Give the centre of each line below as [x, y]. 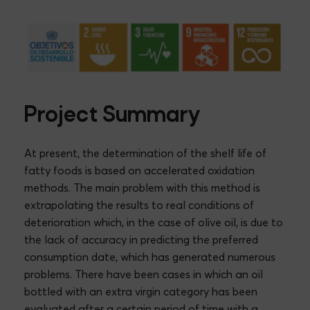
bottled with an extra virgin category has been [141, 291]
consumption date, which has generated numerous [150, 256]
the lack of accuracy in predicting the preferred [141, 239]
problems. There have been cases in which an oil [144, 274]
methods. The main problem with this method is [142, 187]
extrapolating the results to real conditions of [139, 204]
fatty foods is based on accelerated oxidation [139, 170]
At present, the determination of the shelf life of [145, 153]
